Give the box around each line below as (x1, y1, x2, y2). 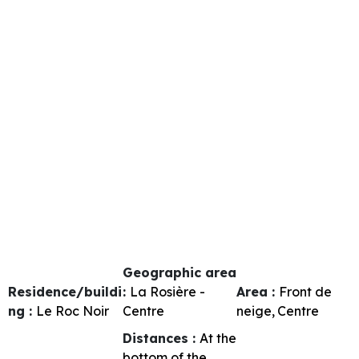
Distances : (122, 329, 200, 346)
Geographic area (122, 264, 236, 280)
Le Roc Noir (36, 302, 109, 319)
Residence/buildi (8, 283, 122, 300)
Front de (279, 283, 333, 300)
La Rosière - (129, 283, 205, 300)
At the (199, 329, 236, 346)
